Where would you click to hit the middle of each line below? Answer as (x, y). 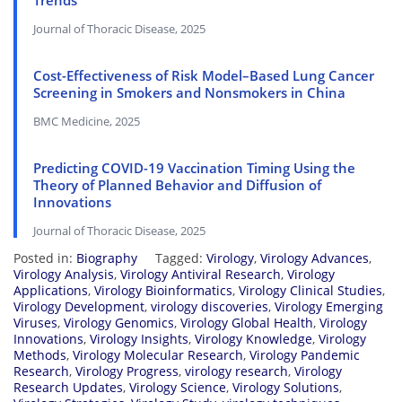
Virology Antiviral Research (201, 275)
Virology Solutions (286, 388)
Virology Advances (315, 258)
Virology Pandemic (305, 355)
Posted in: (45, 258)
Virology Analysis (64, 275)
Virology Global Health (247, 323)
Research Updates (68, 388)
